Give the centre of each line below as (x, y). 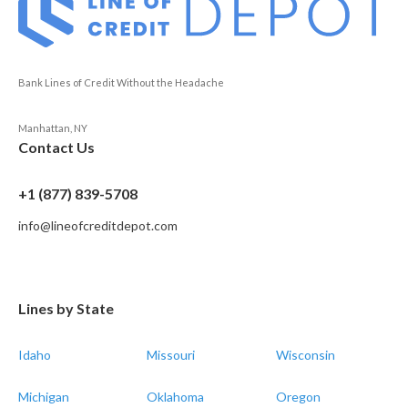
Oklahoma (176, 397)
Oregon (298, 397)
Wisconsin (305, 355)
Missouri (171, 355)
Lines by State (66, 309)
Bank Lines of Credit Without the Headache (121, 83)
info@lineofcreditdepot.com (98, 226)
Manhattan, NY (54, 128)
